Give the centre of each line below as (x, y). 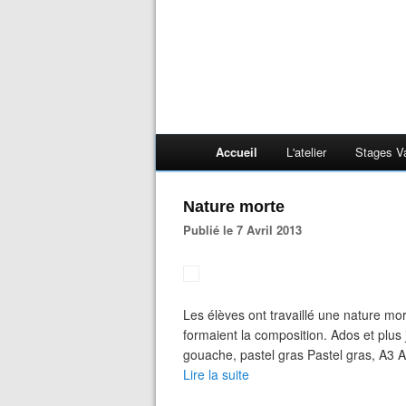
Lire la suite (216, 374)
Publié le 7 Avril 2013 (246, 230)
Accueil (237, 152)
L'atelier (306, 152)
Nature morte (234, 207)
